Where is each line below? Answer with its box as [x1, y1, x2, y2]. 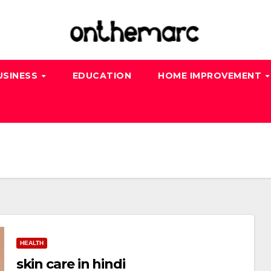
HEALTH [19, 239, 44, 246]
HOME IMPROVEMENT [158, 70, 264, 81]
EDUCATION [72, 70, 132, 81]
